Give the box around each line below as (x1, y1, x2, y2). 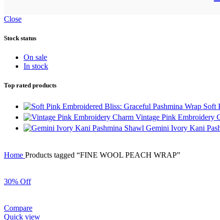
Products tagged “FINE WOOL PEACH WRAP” (25, 150, 180, 159)
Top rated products (4, 82, 56, 89)
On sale (24, 53, 47, 62)
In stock (24, 62, 48, 71)
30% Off (4, 177, 31, 186)
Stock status (4, 34, 36, 42)
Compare (4, 203, 32, 212)
